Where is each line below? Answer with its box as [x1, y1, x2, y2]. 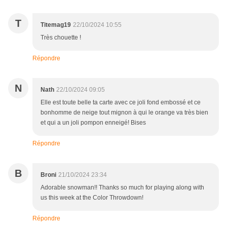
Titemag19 [41, 21, 71, 29]
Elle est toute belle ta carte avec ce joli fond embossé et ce [41, 99, 201, 106]
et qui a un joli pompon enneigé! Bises [41, 119, 146, 127]
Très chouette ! [41, 34, 81, 42]
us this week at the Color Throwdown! [41, 194, 143, 202]
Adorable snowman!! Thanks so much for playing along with [41, 184, 204, 192]
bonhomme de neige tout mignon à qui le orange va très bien [41, 109, 208, 117]
